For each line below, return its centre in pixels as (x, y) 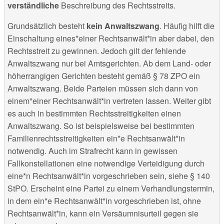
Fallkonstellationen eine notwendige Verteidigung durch (106, 163)
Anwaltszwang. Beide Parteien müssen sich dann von (102, 88)
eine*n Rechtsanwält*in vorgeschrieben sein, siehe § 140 (108, 176)
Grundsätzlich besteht (46, 26)
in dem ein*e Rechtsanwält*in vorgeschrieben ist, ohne (104, 201)
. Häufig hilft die (187, 26)
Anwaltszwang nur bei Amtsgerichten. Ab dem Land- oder (109, 63)
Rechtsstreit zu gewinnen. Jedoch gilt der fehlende (96, 51)
